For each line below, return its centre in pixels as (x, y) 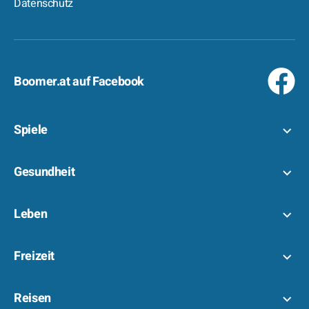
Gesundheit (44, 172)
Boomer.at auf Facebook (79, 82)
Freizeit (34, 256)
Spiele (31, 130)
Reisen (32, 298)
